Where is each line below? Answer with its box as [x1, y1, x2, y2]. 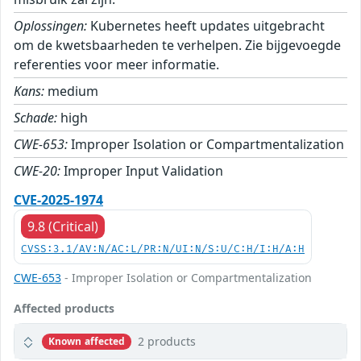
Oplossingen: [14, 17, 87, 35]
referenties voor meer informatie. [14, 56, 219, 74]
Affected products [14, 301, 114, 317]
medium [44, 82, 98, 101]
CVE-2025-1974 [14, 191, 103, 210]
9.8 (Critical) [27, 218, 98, 236]
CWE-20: [14, 162, 60, 180]
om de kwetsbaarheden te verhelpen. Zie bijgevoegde [14, 36, 341, 55]
